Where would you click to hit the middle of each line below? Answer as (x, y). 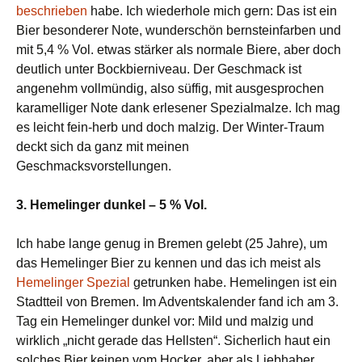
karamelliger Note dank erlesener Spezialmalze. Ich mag (178, 108)
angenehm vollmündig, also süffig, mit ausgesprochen (170, 88)
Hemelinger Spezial (73, 282)
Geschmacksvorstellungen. (94, 166)
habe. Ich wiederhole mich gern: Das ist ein (212, 11)
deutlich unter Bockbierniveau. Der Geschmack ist (159, 69)
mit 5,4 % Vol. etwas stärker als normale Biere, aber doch (179, 50)
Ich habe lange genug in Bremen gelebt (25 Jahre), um (172, 244)
